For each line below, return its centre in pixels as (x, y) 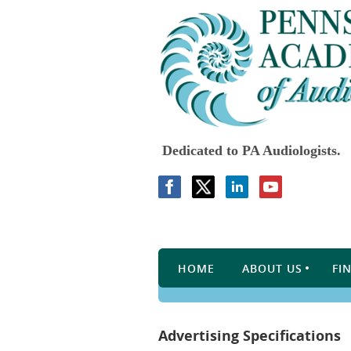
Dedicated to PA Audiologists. (250, 150)
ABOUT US (272, 268)
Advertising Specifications (250, 336)
